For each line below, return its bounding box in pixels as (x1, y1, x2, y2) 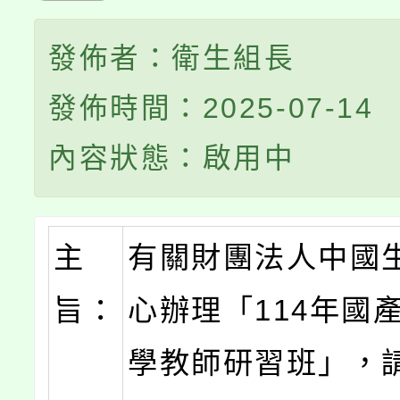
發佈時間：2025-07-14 (48, 92, 374, 124)
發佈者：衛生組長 (48, 42, 296, 74)
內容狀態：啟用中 (48, 142, 296, 174)
